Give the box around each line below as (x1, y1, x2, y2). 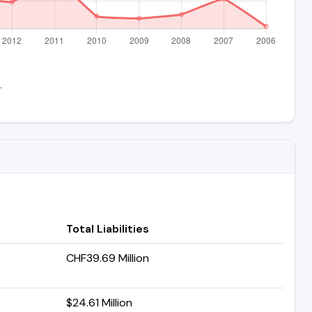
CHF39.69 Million (66, 250, 149, 265)
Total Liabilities (66, 221, 149, 236)
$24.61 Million (66, 295, 132, 310)
